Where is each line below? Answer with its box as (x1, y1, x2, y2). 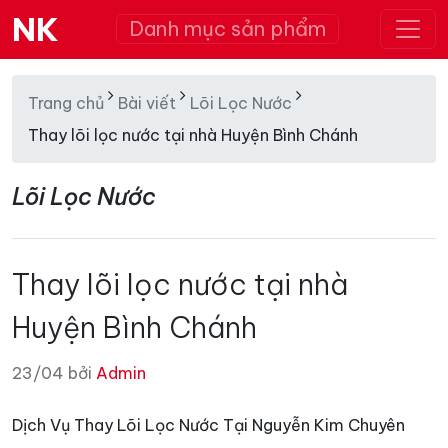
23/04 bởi (12, 363, 96, 383)
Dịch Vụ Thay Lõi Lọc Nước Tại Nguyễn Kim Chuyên (12, 415, 405, 435)
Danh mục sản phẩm (129, 16, 326, 41)
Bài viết (118, 93, 176, 113)
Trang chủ (28, 93, 104, 113)
